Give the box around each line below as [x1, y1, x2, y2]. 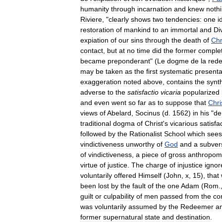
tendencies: [166, 15, 202, 23]
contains [166, 77, 193, 86]
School [164, 129, 185, 138]
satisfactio [127, 88, 159, 96]
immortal [170, 25, 198, 34]
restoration [80, 25, 114, 34]
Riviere [80, 15, 102, 23]
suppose [166, 98, 192, 107]
